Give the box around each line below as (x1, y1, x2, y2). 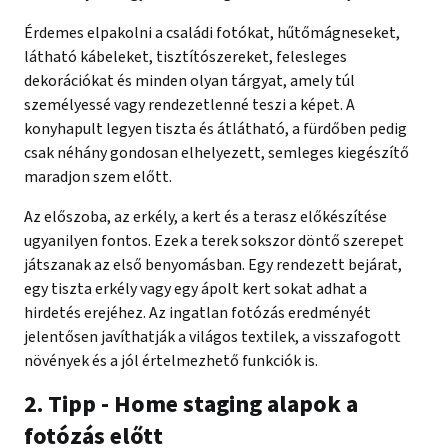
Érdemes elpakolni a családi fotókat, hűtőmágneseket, (24, 22, 400, 45)
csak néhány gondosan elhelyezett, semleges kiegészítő (24, 142, 409, 165)
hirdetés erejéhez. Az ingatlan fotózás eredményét (24, 302, 371, 325)
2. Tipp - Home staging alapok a (24, 387, 358, 423)
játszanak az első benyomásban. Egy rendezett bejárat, (24, 254, 402, 277)
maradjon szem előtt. (24, 166, 172, 189)
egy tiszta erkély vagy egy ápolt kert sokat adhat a (24, 278, 367, 301)
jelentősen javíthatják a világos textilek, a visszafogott (24, 326, 401, 349)
